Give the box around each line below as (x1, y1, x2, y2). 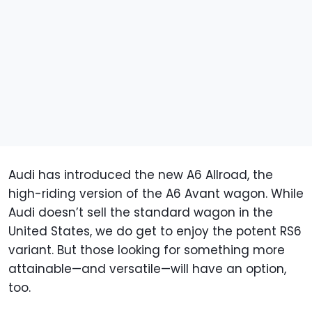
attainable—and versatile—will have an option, (8, 260, 286, 278)
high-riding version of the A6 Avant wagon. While (8, 185, 304, 203)
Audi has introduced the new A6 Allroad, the (8, 166, 273, 184)
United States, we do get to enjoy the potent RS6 (8, 223, 302, 240)
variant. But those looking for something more (8, 242, 285, 259)
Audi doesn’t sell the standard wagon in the (8, 204, 273, 221)
